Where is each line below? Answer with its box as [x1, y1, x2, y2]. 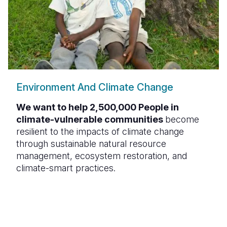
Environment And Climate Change [16, 81, 173, 93]
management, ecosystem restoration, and [16, 150, 187, 161]
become [165, 114, 199, 125]
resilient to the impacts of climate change [16, 126, 184, 137]
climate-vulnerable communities [16, 114, 165, 125]
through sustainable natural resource [16, 138, 166, 149]
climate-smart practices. [16, 163, 118, 173]
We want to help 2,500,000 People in [16, 102, 179, 112]
